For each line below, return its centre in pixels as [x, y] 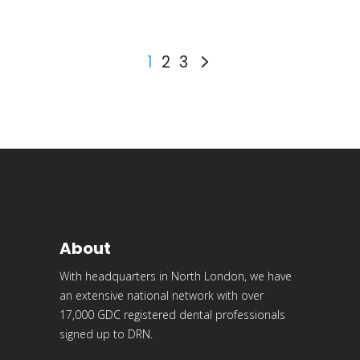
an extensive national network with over [162, 295]
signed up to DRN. [106, 334]
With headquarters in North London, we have [176, 276]
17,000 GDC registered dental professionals [172, 315]
